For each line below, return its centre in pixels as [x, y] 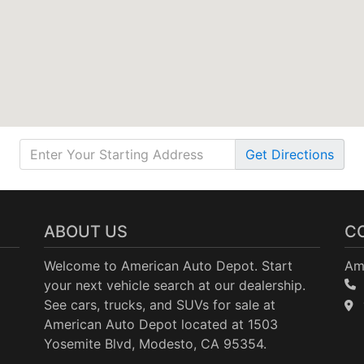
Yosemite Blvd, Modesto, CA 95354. [155, 343]
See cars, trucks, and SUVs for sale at [160, 304]
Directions [303, 154]
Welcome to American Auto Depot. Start [168, 265]
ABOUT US [86, 231]
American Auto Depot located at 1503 [161, 324]
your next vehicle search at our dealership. [175, 285]
